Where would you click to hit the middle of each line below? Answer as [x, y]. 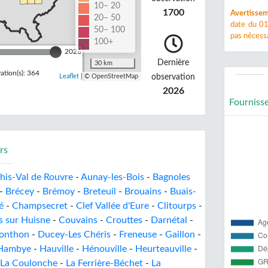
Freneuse [138, 234]
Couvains [78, 220]
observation [173, 77]
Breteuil [100, 191]
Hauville [57, 249]
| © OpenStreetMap [108, 76]
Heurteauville [163, 249]
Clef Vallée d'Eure [112, 206]
